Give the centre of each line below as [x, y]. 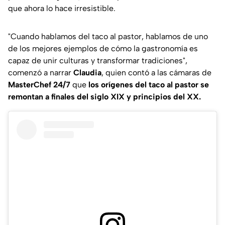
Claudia [87, 72]
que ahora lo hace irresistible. [62, 8]
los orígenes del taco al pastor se [149, 84]
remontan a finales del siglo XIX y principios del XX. [104, 96]
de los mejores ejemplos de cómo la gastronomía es [103, 48]
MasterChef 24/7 [40, 84]
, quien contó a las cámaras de [156, 72]
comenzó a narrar [41, 72]
